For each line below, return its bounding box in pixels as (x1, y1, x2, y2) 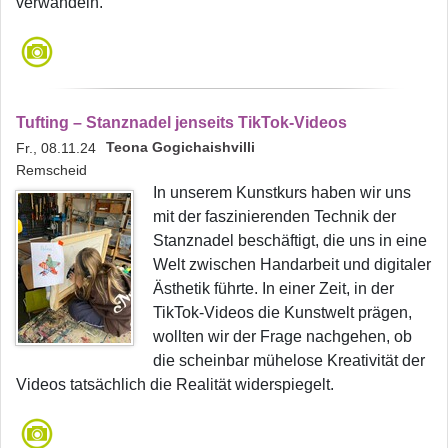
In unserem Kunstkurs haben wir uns (153, 183, 411, 201)
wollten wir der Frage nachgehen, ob (153, 327, 412, 345)
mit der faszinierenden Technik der (153, 207, 396, 225)
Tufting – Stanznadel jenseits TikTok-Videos (16, 113, 347, 131)
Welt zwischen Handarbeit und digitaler (153, 255, 431, 273)
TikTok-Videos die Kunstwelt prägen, (153, 303, 412, 321)
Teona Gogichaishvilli (106, 138, 255, 155)
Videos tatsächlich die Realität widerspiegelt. (16, 375, 334, 393)
